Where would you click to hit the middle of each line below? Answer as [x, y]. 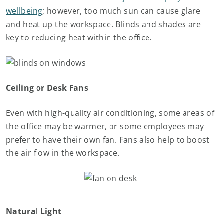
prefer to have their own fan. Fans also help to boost [108, 140]
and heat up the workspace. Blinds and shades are [104, 24]
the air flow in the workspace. [63, 153]
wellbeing [24, 11]
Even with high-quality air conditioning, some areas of [110, 113]
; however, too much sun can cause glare [122, 11]
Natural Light [34, 211]
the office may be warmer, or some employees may [105, 126]
